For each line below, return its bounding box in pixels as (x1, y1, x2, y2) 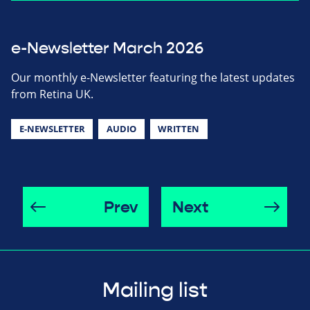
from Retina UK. (11, 86, 93, 102)
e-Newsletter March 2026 (11, 38, 203, 58)
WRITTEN (158, 122, 200, 135)
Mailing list (102, 277, 208, 303)
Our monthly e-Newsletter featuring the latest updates (11, 69, 295, 85)
